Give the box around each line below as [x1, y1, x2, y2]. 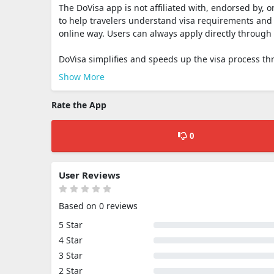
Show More [59, 71, 105, 83]
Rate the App [51, 99, 106, 111]
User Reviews [59, 169, 120, 181]
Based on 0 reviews [59, 200, 138, 212]
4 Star [59, 234, 83, 246]
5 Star [59, 219, 83, 231]
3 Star [59, 250, 83, 261]
